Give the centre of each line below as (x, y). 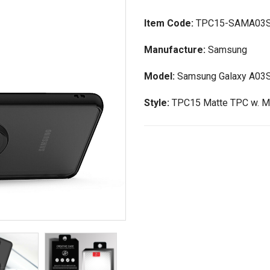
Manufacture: (176, 50)
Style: (158, 103)
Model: (161, 76)
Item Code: (170, 23)
